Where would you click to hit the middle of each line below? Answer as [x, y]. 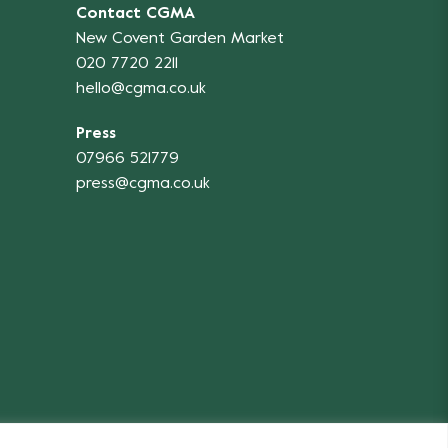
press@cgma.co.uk [143, 183]
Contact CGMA [135, 13]
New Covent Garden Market [180, 38]
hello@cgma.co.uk [141, 88]
